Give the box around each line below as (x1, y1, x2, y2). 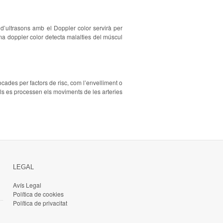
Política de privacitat (13, 199, 67, 207)
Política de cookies (13, 190, 64, 198)
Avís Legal (13, 181, 41, 189)
